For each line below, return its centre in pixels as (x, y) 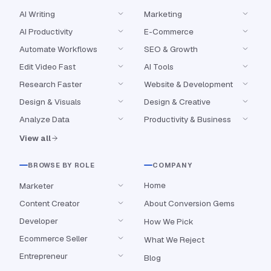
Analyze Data (44, 119)
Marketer (37, 185)
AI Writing (37, 14)
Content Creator (50, 203)
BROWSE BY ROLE (61, 165)
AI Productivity (46, 31)
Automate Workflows (58, 49)
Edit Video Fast (47, 66)
